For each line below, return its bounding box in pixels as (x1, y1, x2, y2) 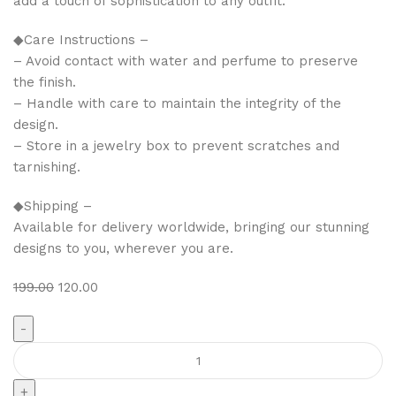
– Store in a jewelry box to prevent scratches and (13, 138, 339, 154)
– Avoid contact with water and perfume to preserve (13, 53, 358, 69)
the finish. (13, 74, 76, 90)
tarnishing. (13, 159, 80, 175)
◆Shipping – (13, 198, 92, 214)
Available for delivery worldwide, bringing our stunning (13, 219, 369, 235)
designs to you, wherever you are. (13, 240, 233, 256)
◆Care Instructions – (13, 32, 148, 48)
